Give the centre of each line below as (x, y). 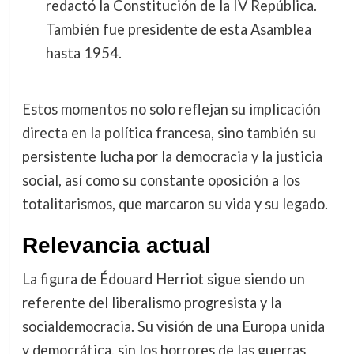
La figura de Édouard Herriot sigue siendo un (163, 279)
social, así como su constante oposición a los (161, 181)
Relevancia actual (116, 246)
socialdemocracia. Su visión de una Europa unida (173, 327)
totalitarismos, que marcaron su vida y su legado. (175, 204)
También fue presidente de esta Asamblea (178, 29)
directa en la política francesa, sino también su (169, 133)
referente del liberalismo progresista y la (151, 303)
